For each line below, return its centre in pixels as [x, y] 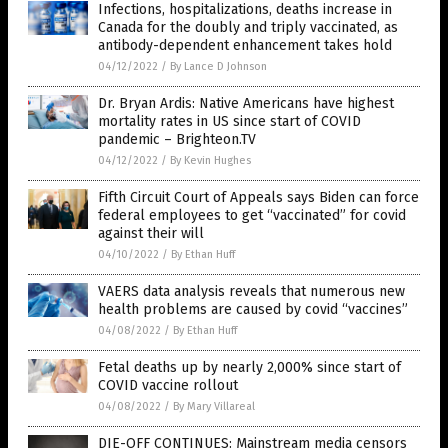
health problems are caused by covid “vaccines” [253, 310]
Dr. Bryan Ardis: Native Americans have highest [246, 104]
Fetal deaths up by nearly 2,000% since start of [249, 368]
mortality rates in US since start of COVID [229, 122]
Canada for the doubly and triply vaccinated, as [248, 28]
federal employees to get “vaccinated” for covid [252, 216]
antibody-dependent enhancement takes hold [245, 46]
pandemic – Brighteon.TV [177, 140]
